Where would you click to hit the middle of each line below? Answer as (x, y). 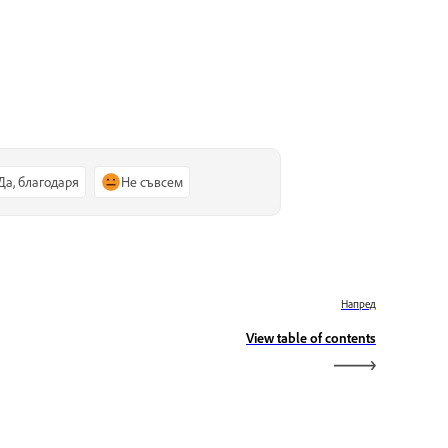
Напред (358, 304)
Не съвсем (151, 181)
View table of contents (311, 338)
